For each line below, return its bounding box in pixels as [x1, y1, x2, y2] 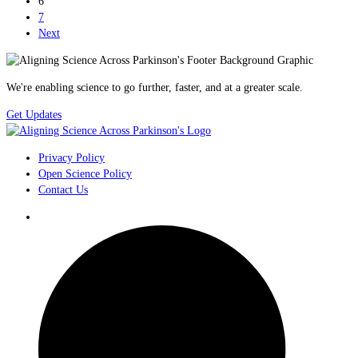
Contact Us [38, 183, 88, 196]
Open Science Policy [38, 167, 132, 180]
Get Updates [6, 108, 62, 121]
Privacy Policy [38, 151, 105, 164]
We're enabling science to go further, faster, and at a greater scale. [6, 81, 303, 93]
